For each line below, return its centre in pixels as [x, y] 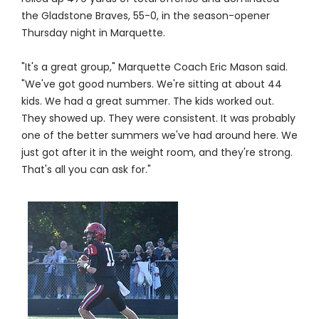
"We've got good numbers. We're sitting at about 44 [151, 84]
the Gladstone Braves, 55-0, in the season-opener [145, 16]
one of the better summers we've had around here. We [159, 136]
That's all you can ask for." [86, 170]
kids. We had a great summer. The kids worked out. [147, 101]
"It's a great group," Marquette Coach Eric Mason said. [154, 67]
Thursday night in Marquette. [93, 33]
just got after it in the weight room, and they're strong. [157, 153]
